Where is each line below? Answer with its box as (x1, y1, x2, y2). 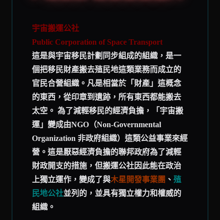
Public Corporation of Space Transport (32, 38, 165, 46)
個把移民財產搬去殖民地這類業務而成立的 (32, 65, 181, 74)
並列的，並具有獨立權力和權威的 (63, 189, 181, 197)
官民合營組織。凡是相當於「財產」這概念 (32, 79, 181, 87)
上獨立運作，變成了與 (32, 175, 110, 184)
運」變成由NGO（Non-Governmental (32, 120, 161, 129)
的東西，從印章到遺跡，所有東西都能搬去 (32, 93, 181, 101)
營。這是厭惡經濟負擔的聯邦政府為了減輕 (32, 148, 181, 156)
